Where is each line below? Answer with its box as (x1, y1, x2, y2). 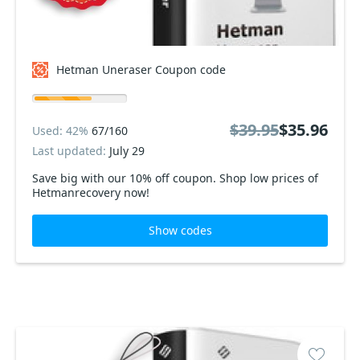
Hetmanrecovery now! (32, 185, 149, 200)
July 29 (109, 143, 145, 158)
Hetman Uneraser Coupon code (56, 62, 226, 77)
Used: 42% (32, 122, 92, 138)
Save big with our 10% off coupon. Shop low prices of (32, 170, 318, 186)
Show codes (148, 223, 212, 238)
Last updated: (32, 143, 109, 158)
